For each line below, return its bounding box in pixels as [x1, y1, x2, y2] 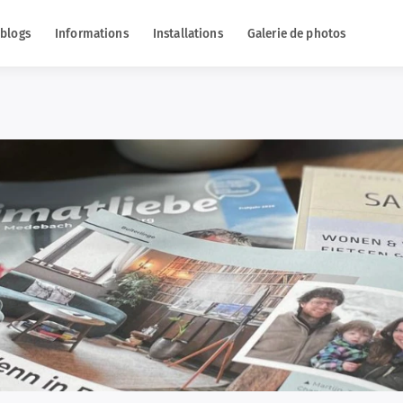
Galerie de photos [246, 25, 346, 41]
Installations [152, 25, 223, 41]
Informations [55, 25, 129, 41]
